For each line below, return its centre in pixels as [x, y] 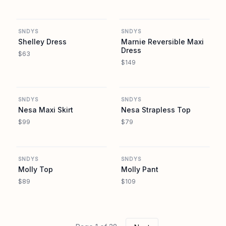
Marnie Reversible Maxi [162, 42]
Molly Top [36, 169]
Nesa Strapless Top [156, 110]
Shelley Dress [42, 42]
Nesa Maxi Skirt [46, 110]
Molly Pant [140, 169]
